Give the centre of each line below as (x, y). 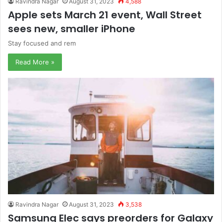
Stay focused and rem (42, 43)
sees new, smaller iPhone (72, 29)
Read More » (35, 62)
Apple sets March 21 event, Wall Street (105, 15)
